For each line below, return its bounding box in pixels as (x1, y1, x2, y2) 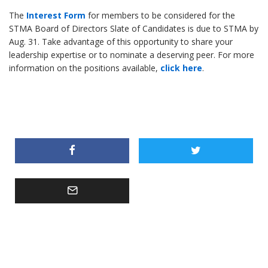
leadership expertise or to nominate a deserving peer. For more (9, 49, 254, 61)
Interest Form (26, 10, 86, 22)
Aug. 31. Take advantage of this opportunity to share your (9, 36, 233, 48)
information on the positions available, (9, 62, 160, 74)
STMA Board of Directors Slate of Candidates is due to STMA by (9, 23, 258, 35)
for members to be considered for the (86, 10, 235, 22)
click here (160, 62, 202, 74)
